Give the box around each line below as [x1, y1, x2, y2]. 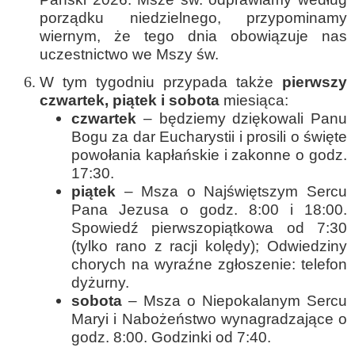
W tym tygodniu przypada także [40, 74, 282, 90]
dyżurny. [71, 274, 129, 291]
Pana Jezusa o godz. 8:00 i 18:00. [71, 201, 347, 218]
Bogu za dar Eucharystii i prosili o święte [71, 128, 347, 145]
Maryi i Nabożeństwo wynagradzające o [71, 311, 347, 327]
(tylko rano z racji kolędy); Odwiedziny [71, 238, 347, 254]
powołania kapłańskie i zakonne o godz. [71, 147, 347, 163]
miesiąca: [219, 92, 288, 109]
